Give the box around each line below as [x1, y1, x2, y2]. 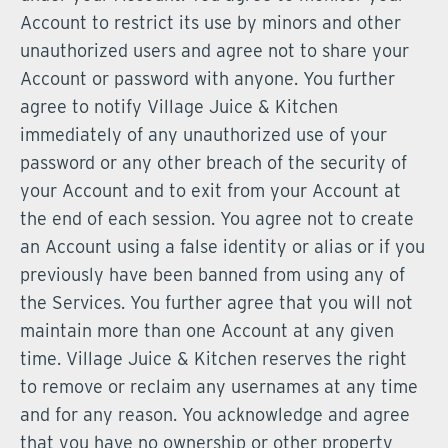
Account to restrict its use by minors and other [20, 12, 401, 33]
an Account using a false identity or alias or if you [20, 236, 425, 257]
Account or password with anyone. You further [20, 68, 395, 89]
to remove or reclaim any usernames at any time [20, 376, 418, 397]
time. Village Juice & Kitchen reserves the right [20, 348, 407, 369]
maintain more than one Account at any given [20, 320, 394, 341]
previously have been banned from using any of [20, 264, 405, 285]
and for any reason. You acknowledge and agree [20, 404, 410, 425]
